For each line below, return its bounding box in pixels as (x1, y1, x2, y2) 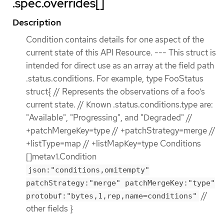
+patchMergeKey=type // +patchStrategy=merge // (26, 124, 215, 136)
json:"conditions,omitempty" (28, 165, 149, 174)
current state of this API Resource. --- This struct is (26, 46, 216, 58)
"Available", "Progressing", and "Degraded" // (26, 111, 192, 123)
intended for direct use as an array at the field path (26, 59, 214, 71)
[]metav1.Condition (26, 150, 96, 162)
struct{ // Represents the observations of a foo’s (26, 85, 205, 97)
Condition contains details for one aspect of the (26, 33, 204, 45)
